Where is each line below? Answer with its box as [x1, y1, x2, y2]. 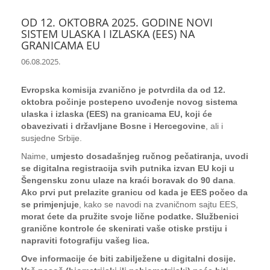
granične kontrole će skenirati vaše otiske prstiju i [21, 224, 227, 233]
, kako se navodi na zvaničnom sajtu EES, [79, 199, 238, 209]
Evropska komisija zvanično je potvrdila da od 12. [21, 85, 225, 95]
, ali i [206, 121, 223, 131]
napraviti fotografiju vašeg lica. [21, 236, 149, 245]
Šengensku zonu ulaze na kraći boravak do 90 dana [21, 175, 233, 185]
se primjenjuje [21, 199, 79, 209]
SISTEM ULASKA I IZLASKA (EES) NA [21, 27, 195, 41]
